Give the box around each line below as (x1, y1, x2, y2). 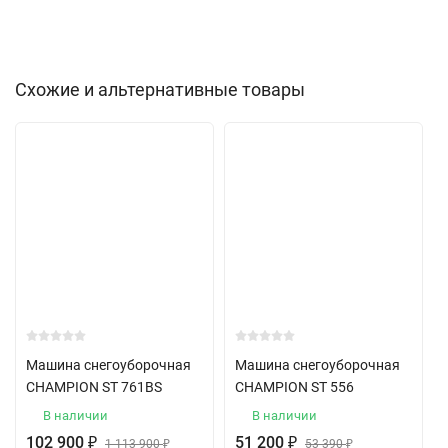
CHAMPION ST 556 (235, 379, 354, 395)
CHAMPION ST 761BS (26, 379, 162, 395)
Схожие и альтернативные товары (15, 79, 305, 100)
